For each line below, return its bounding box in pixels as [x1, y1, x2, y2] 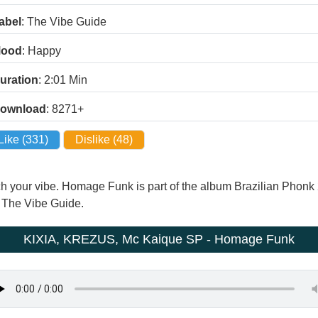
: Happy [22, 45, 61, 57]
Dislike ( [75, 133, 116, 146]
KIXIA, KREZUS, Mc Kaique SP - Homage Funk [23, 232, 295, 246]
